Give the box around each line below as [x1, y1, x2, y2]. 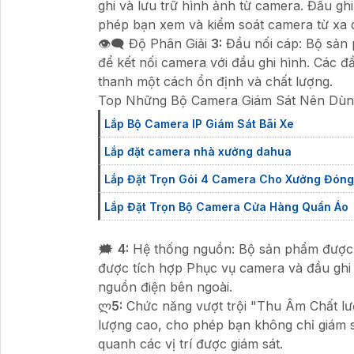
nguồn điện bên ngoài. [98, 278, 232, 295]
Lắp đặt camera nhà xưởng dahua [104, 144, 292, 158]
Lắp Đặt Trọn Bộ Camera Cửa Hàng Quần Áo [104, 199, 348, 213]
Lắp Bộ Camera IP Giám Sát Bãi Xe [104, 116, 294, 130]
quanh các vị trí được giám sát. [98, 335, 283, 352]
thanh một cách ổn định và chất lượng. [98, 73, 333, 89]
